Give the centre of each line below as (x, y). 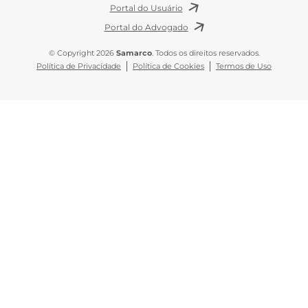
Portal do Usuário (146, 8)
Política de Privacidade (79, 66)
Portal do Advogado (146, 27)
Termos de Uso (244, 66)
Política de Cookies (168, 66)
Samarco (134, 53)
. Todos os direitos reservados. (206, 53)
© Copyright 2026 (82, 53)
